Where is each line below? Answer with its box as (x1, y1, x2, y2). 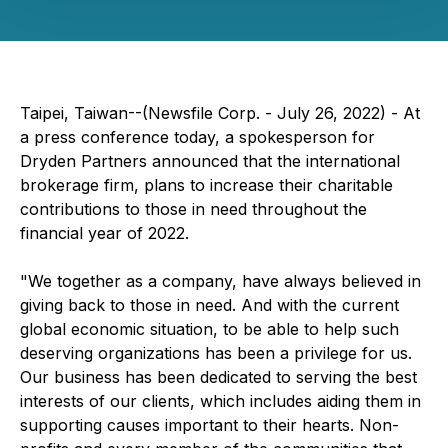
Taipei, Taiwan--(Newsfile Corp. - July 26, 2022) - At (20, 103, 420, 123)
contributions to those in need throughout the (20, 199, 367, 219)
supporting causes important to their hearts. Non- (20, 415, 399, 435)
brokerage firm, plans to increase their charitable (20, 175, 393, 195)
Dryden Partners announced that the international (20, 151, 400, 171)
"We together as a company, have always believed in (20, 271, 421, 291)
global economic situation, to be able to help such (20, 319, 399, 339)
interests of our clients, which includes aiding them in (20, 391, 421, 411)
